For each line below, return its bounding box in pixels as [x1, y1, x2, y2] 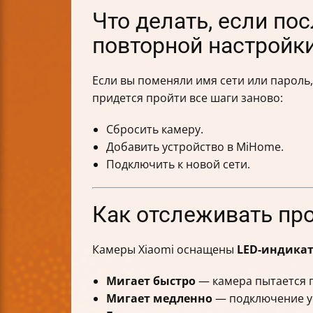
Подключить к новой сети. [106, 156, 250, 173]
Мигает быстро [106, 273, 196, 289]
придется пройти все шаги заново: [92, 90, 283, 106]
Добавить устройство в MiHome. [106, 139, 284, 155]
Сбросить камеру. [106, 122, 203, 138]
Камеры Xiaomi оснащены [92, 242, 237, 258]
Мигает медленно [106, 291, 212, 307]
